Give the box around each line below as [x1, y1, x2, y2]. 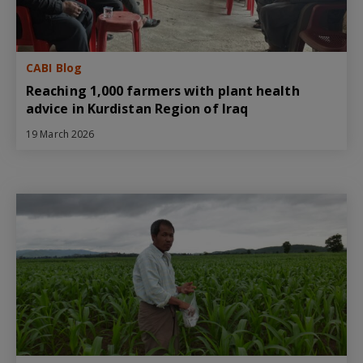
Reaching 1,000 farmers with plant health [26, 81, 300, 100]
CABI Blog [26, 59, 82, 75]
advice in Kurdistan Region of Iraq [26, 99, 249, 117]
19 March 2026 [26, 126, 95, 141]
